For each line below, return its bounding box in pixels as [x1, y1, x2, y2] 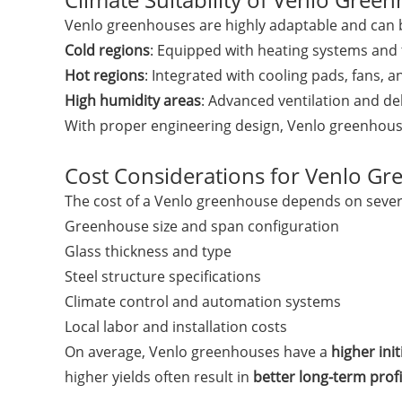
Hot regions [65, 66, 144, 85]
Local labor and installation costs [65, 317, 287, 336]
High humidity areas [65, 91, 201, 110]
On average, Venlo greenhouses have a [65, 342, 331, 362]
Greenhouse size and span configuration [65, 216, 339, 236]
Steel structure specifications [65, 267, 261, 286]
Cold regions [65, 40, 150, 60]
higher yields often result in [65, 367, 253, 387]
